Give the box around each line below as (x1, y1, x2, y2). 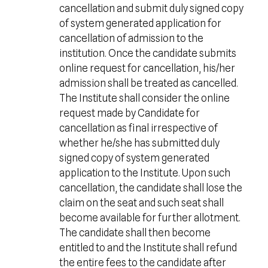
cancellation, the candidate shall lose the (59, 182, 242, 194)
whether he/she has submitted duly (59, 137, 220, 149)
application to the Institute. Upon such (59, 167, 230, 179)
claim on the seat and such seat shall (59, 197, 224, 209)
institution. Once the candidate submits (59, 47, 236, 59)
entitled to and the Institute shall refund (59, 242, 237, 254)
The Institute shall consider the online (59, 92, 230, 104)
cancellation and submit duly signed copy (59, 2, 243, 14)
